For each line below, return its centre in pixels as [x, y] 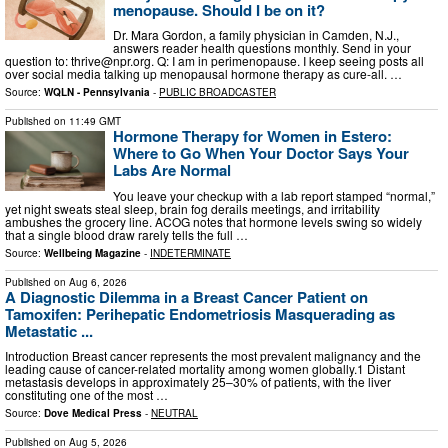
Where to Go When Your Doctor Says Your [261, 153]
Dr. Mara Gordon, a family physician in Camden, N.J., [256, 35]
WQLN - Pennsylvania [97, 92]
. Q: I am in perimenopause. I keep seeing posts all [287, 61]
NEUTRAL [174, 413]
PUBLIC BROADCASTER [217, 92]
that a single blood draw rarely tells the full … [126, 234]
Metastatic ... [49, 330]
